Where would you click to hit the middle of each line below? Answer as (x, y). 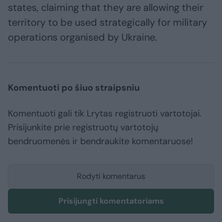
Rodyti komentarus (111, 176)
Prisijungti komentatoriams (111, 201)
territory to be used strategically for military (108, 23)
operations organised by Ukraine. (83, 37)
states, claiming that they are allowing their (106, 8)
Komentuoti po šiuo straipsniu (74, 88)
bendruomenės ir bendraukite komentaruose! (101, 141)
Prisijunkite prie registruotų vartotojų (83, 128)
